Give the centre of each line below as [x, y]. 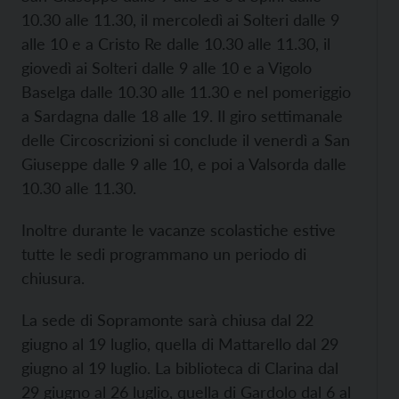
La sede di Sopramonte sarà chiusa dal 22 [167, 320]
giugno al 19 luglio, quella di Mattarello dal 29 [180, 344]
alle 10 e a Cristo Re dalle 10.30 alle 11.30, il [176, 44]
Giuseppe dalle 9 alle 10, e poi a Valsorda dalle [184, 164]
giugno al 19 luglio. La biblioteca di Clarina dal [180, 368]
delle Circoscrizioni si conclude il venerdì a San [186, 140]
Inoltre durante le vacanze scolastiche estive [179, 230]
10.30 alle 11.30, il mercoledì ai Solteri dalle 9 [180, 20]
